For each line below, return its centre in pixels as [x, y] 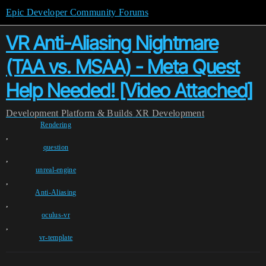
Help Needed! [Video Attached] [129, 91]
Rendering [56, 125]
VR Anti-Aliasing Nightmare [112, 43]
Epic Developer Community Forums [77, 12]
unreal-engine [56, 170]
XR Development [170, 113]
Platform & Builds [97, 113]
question [56, 147]
